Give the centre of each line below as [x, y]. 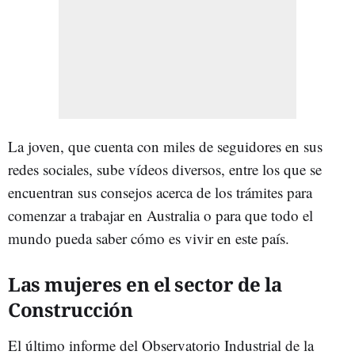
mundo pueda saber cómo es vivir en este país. [149, 238]
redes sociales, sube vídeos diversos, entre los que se [165, 169]
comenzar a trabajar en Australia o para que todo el [160, 215]
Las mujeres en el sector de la [145, 284]
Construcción [70, 309]
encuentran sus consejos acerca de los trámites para [160, 192]
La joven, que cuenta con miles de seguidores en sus [165, 146]
